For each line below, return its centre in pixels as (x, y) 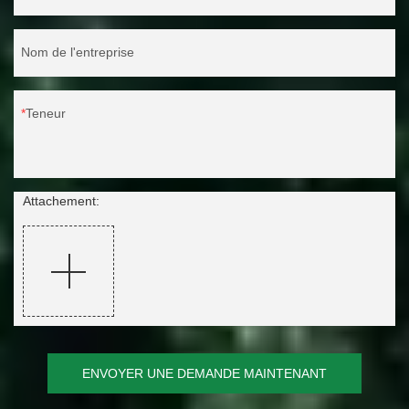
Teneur (46, 114)
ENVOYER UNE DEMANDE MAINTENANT (204, 374)
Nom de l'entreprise (78, 52)
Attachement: (61, 201)
